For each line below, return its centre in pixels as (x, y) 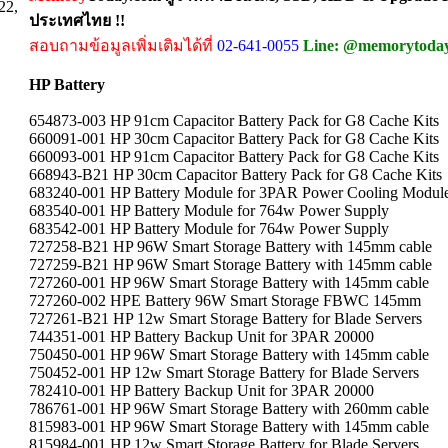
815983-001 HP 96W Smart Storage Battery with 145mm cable (229, 426)
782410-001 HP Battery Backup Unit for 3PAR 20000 (201, 390)
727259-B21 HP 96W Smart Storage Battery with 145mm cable (230, 264)
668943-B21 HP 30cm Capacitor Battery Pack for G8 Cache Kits (235, 174)
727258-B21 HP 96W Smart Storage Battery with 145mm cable (230, 246)
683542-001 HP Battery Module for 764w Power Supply (209, 228)
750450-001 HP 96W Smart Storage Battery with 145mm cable (229, 354)
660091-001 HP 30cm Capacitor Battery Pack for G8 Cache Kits (234, 138)
